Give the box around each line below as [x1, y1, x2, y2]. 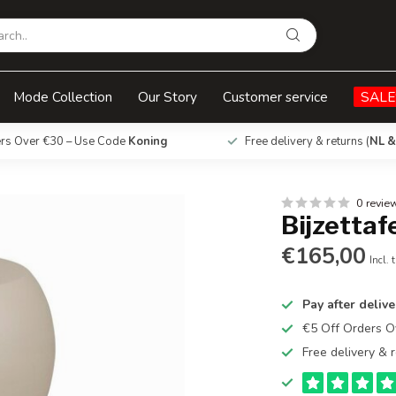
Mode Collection [13, 88, 112, 106]
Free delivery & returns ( [244, 133, 369, 149]
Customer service [223, 88, 328, 106]
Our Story [138, 88, 197, 106]
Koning [128, 133, 167, 149]
